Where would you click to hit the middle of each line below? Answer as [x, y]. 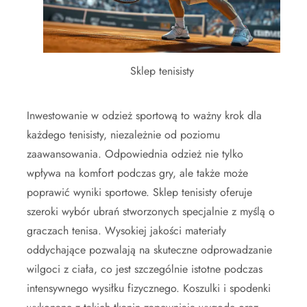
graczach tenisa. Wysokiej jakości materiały [126, 230]
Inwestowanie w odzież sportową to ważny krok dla [144, 115]
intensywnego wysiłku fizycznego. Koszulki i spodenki [149, 288]
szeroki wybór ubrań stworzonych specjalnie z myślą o [151, 211]
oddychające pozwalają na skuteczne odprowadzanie [149, 249]
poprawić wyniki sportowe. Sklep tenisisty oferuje [139, 192]
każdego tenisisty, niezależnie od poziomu [123, 134]
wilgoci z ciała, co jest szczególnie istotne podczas [145, 269]
